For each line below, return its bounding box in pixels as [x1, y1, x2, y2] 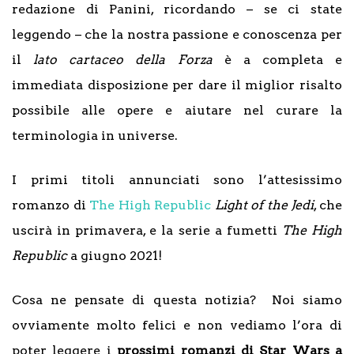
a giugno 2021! [67, 248, 162, 263]
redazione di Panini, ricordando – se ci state [12, 2, 342, 17]
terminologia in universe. [12, 128, 178, 143]
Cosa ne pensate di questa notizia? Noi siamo [12, 292, 342, 307]
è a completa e [212, 52, 342, 67]
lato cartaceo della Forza [33, 52, 213, 67]
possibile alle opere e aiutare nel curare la [12, 103, 342, 118]
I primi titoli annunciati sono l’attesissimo [12, 172, 342, 187]
